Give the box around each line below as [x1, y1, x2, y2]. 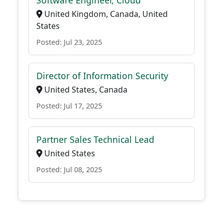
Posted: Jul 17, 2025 [36, 101, 102, 111]
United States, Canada [42, 84, 127, 95]
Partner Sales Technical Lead [36, 133, 154, 145]
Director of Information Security [36, 70, 168, 82]
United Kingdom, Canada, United [42, 8, 168, 19]
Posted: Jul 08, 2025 [36, 165, 102, 174]
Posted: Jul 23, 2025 [36, 37, 102, 47]
